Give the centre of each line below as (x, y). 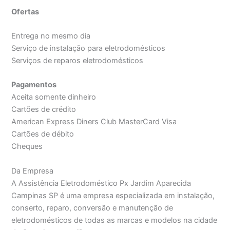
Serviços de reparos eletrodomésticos (78, 61)
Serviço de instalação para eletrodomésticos (89, 49)
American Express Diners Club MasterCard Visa (94, 122)
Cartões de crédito (44, 110)
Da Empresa (33, 171)
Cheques (27, 147)
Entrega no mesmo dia (51, 36)
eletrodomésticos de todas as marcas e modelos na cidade (114, 220)
